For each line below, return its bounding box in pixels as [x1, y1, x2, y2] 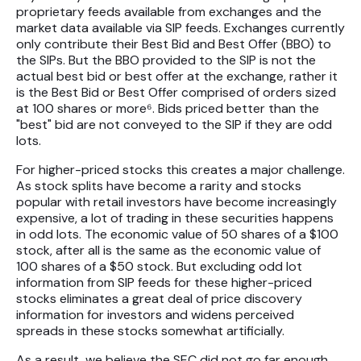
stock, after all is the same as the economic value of [16, 242, 321, 259]
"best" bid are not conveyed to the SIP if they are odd [16, 116, 332, 134]
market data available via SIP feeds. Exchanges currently [16, 19, 345, 37]
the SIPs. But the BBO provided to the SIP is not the [16, 52, 316, 69]
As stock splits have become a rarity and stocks [16, 177, 301, 195]
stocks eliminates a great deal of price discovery [16, 290, 302, 308]
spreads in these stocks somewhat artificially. [16, 322, 284, 340]
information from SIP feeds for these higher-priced [16, 274, 312, 292]
